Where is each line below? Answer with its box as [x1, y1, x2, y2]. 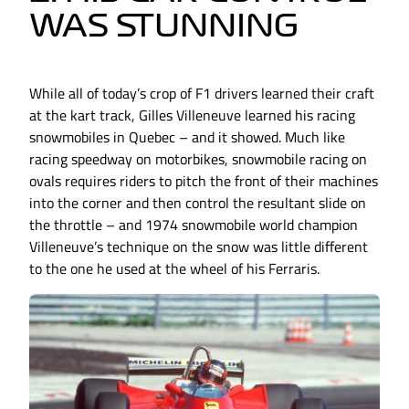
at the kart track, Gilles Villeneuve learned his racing [29, 104, 355, 127]
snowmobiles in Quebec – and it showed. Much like [29, 126, 345, 149]
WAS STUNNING [29, 11, 299, 41]
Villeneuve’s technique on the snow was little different [29, 236, 368, 258]
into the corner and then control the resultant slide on [29, 192, 366, 215]
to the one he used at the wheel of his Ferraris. [29, 257, 320, 280]
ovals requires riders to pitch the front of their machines [29, 170, 378, 193]
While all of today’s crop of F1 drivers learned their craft [29, 82, 374, 105]
